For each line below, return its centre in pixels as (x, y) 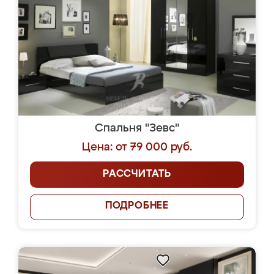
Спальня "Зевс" (137, 128)
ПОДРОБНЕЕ (137, 206)
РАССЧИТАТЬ (137, 174)
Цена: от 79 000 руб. (137, 147)
